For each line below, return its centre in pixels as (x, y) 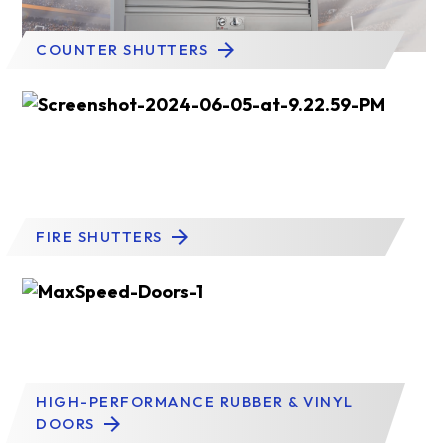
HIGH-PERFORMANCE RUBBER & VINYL (195, 401)
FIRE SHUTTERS (101, 236)
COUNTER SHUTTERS (124, 49)
